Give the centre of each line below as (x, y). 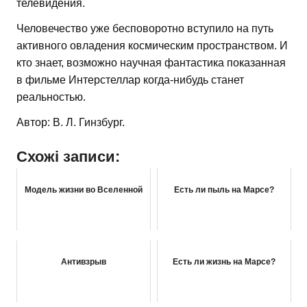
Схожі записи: (68, 156)
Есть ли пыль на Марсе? (224, 189)
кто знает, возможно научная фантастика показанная (151, 62)
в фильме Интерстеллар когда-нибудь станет (130, 79)
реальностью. (51, 97)
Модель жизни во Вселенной (84, 189)
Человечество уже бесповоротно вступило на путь (145, 28)
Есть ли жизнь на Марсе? (224, 261)
